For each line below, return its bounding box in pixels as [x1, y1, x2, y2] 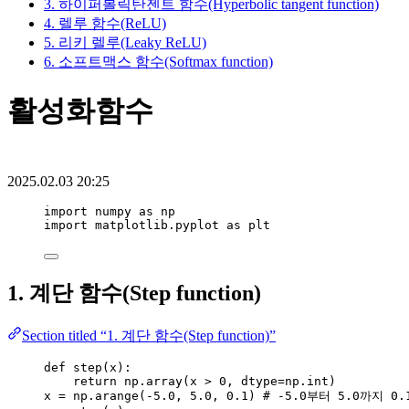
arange [95, 388, 139, 403]
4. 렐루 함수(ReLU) [44, 15, 166, 31]
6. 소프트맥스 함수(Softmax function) [44, 53, 273, 69]
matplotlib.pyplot [88, 217, 226, 232]
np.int [285, 373, 329, 388]
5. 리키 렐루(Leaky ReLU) [44, 34, 206, 50]
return [73, 373, 117, 388]
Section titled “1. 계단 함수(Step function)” [22, 327, 276, 343]
